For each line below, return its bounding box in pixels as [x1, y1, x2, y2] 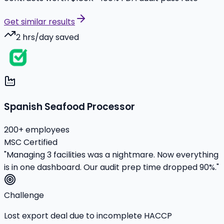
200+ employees [4, 123, 69, 135]
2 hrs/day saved [16, 31, 79, 43]
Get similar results [4, 15, 75, 27]
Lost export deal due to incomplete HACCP [4, 209, 172, 221]
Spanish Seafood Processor [4, 100, 135, 114]
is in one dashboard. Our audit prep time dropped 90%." [4, 161, 219, 173]
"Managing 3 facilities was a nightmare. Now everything [4, 148, 218, 160]
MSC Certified [4, 136, 57, 148]
